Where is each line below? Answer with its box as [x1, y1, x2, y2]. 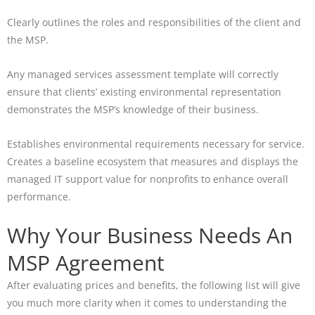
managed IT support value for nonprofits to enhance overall [7, 172, 288, 186]
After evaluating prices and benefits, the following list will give [7, 278, 300, 292]
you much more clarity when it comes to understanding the [7, 296, 287, 310]
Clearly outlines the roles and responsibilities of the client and [7, 15, 301, 29]
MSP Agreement [7, 248, 165, 278]
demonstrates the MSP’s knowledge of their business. [7, 102, 259, 116]
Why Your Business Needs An [7, 221, 292, 250]
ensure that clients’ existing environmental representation [7, 84, 281, 98]
